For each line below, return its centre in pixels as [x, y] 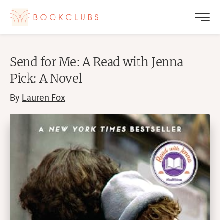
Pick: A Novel [46, 78]
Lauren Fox [43, 97]
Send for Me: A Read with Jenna [96, 62]
